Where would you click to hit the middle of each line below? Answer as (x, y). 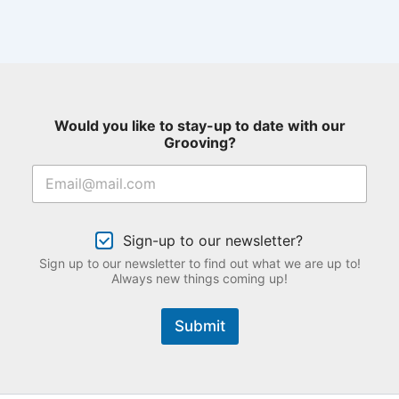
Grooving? (199, 142)
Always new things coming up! (199, 278)
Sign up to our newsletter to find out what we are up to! (199, 263)
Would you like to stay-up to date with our (199, 125)
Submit (199, 326)
